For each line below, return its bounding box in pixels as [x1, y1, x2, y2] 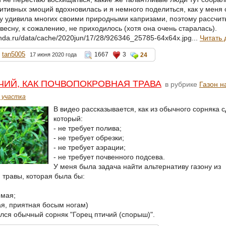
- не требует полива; [53, 124, 122, 132]
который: [53, 114, 83, 123]
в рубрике [163, 80, 199, 88]
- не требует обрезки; [53, 133, 124, 142]
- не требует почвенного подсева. [53, 152, 165, 161]
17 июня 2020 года [30, 51, 77, 58]
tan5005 [2, 50, 25, 58]
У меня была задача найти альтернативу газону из [53, 162, 221, 171]
